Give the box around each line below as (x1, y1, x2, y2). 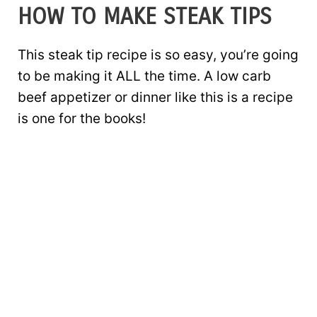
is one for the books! (18, 110, 146, 127)
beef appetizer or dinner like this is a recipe (18, 89, 293, 105)
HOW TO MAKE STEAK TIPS (18, 3, 272, 30)
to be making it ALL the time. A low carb (18, 68, 271, 84)
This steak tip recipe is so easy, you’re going (18, 47, 299, 63)
